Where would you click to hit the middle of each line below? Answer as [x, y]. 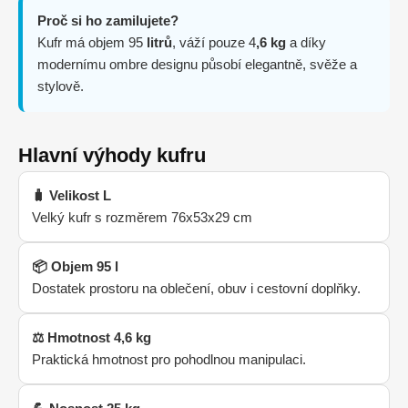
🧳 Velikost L [71, 195]
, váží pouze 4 [214, 42]
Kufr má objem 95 [90, 42]
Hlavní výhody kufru [112, 155]
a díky [306, 42]
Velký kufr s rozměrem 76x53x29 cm [142, 217]
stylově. [61, 86]
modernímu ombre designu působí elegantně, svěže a [197, 64]
